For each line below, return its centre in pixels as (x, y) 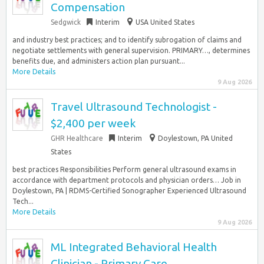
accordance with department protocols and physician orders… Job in (127, 180)
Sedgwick (66, 22)
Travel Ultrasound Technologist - (134, 107)
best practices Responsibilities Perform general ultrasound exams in (124, 169)
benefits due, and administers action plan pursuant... (99, 61)
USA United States (165, 22)
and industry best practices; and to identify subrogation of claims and (127, 40)
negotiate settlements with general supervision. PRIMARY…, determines (131, 50)
